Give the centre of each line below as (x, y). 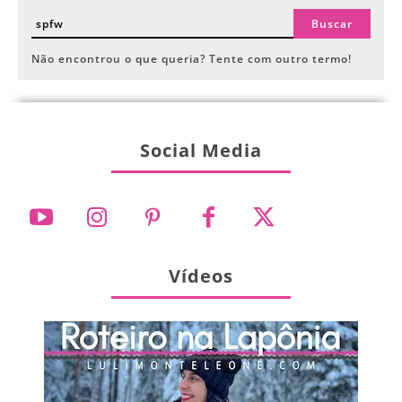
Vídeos (201, 276)
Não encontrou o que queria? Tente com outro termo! (192, 59)
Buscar (332, 24)
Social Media (201, 151)
